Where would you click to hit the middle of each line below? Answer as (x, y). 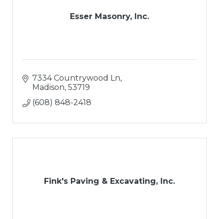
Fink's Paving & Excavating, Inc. (109, 181)
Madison (48, 88)
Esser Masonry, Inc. (109, 17)
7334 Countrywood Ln (76, 78)
